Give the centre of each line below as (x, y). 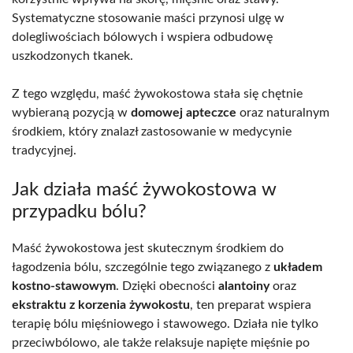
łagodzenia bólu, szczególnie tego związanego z (143, 267)
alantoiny (244, 286)
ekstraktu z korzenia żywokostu (101, 305)
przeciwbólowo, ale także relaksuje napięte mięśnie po (161, 342)
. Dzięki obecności (167, 286)
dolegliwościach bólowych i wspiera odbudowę (142, 37)
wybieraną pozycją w (71, 112)
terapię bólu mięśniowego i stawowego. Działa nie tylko (165, 323)
